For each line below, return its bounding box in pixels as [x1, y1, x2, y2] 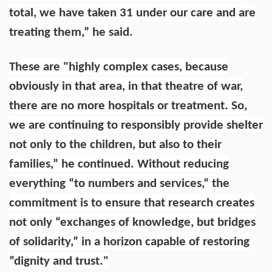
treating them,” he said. [9, 25, 133, 39]
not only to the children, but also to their [9, 138, 222, 151]
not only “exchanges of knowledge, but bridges [9, 216, 256, 229]
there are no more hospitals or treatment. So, [9, 99, 247, 112]
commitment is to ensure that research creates [9, 196, 254, 209]
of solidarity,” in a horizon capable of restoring [9, 235, 250, 248]
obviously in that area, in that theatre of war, [9, 80, 243, 93]
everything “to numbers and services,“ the [9, 177, 229, 190]
